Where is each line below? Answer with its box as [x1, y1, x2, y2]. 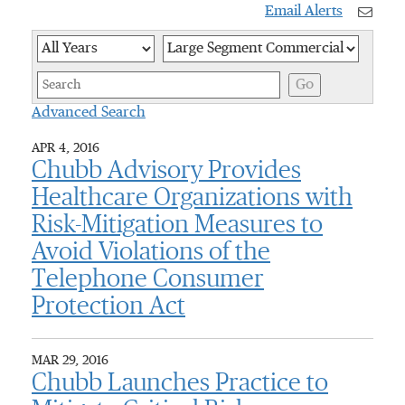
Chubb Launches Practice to [32, 371, 328, 396]
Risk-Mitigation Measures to [32, 212, 323, 238]
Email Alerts [265, 5, 343, 19]
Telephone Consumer [32, 267, 264, 292]
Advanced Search [32, 106, 146, 120]
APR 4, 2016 [32, 142, 99, 155]
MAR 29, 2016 [32, 354, 108, 367]
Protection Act [32, 294, 185, 319]
